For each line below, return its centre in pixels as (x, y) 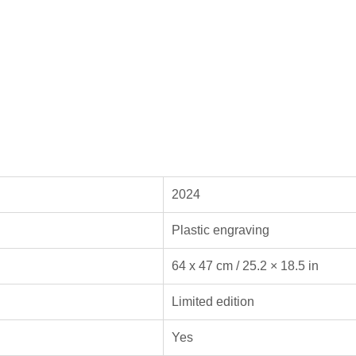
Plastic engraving (221, 230)
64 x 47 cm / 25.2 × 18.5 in (245, 265)
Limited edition (213, 301)
